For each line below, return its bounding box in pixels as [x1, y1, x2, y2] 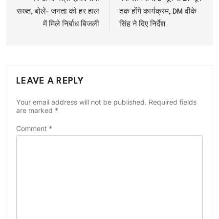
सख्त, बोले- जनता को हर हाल [17, 8, 99, 16]
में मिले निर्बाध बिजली [43, 21, 99, 28]
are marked [16, 106, 55, 114]
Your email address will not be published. [16, 97, 147, 106]
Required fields [149, 97, 197, 106]
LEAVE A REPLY [16, 76, 84, 86]
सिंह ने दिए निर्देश [119, 21, 165, 28]
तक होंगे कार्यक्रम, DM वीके [119, 8, 197, 16]
